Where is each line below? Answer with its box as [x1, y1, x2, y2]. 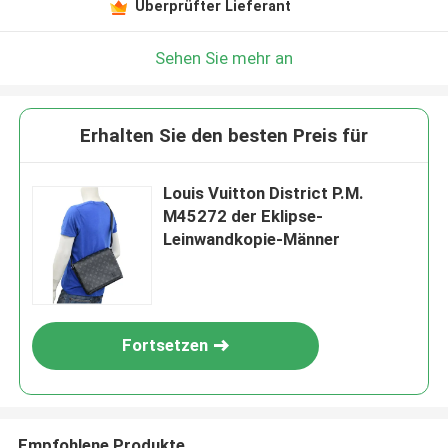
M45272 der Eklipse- [163, 206, 324, 227]
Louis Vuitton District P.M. [163, 183, 365, 204]
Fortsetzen [122, 335, 209, 356]
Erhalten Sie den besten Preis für [80, 124, 368, 148]
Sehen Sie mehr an [155, 47, 293, 68]
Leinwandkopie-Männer [163, 229, 341, 250]
